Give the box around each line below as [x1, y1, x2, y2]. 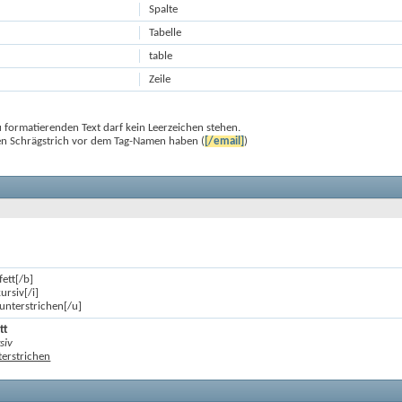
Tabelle [149, 27, 182, 39]
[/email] [205, 135, 244, 147]
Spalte [149, 4, 179, 15]
